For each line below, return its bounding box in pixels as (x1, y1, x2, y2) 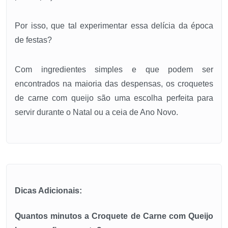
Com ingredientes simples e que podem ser (15, 65, 213, 74)
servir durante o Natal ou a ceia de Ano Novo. (15, 108, 178, 117)
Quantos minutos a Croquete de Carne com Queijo (15, 212, 213, 221)
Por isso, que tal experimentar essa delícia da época (15, 21, 213, 31)
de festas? (15, 36, 52, 45)
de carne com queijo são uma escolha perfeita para (15, 94, 213, 103)
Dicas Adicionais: (15, 186, 82, 195)
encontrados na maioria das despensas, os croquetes (15, 79, 213, 89)
